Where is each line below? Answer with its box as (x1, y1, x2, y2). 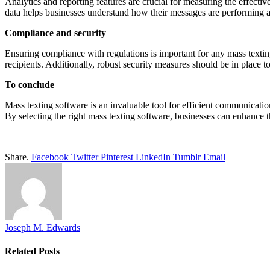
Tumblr (173, 151, 201, 162)
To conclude (5, 79, 57, 90)
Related (5, 246, 39, 257)
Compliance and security (5, 27, 108, 38)
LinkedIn (136, 151, 171, 162)
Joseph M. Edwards (5, 222, 80, 233)
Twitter (71, 151, 98, 162)
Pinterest (101, 151, 133, 162)
